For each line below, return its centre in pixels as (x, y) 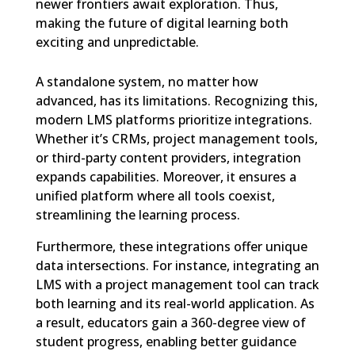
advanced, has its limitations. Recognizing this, (176, 101)
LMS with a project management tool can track (177, 284)
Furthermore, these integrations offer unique (171, 246)
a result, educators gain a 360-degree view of (170, 323)
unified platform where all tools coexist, (155, 196)
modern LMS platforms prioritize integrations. (174, 120)
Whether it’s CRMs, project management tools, (176, 139)
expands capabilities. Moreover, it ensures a (166, 177)
